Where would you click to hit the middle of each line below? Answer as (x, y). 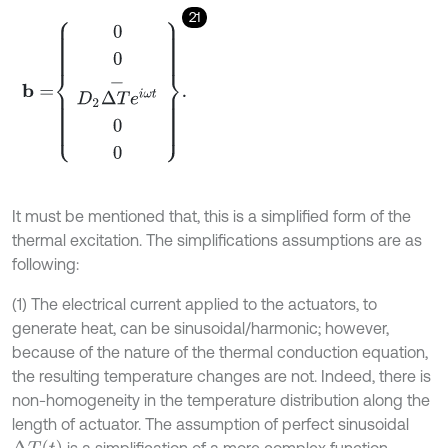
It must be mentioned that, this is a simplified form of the (211, 216)
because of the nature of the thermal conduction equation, (220, 352)
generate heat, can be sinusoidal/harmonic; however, (200, 328)
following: (45, 264)
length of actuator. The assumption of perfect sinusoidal (210, 424)
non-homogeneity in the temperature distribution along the (221, 400)
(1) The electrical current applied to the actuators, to (194, 304)
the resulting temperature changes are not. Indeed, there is (221, 376)
